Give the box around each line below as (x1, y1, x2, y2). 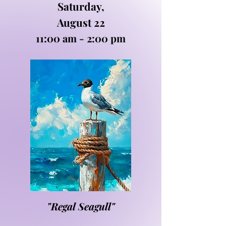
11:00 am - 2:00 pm (36, 31, 126, 45)
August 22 (56, 15, 105, 29)
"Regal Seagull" (46, 199, 115, 213)
